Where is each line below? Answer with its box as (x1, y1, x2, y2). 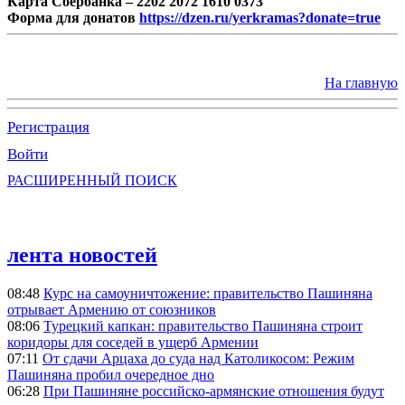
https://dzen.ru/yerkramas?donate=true (139, 9, 381, 25)
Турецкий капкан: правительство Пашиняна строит (43, 317, 363, 334)
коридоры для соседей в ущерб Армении (7, 334, 259, 350)
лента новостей (7, 242, 157, 267)
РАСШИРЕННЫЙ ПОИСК (7, 172, 177, 188)
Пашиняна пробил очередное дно (7, 366, 214, 382)
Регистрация (7, 118, 89, 136)
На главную (325, 74, 398, 90)
